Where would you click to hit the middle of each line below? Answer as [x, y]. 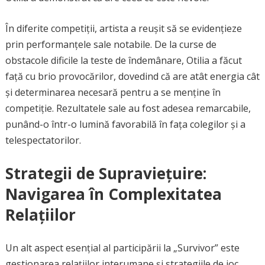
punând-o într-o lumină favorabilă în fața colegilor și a [125, 124]
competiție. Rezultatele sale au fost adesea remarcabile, [128, 108]
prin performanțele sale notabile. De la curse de [111, 44]
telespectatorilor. [43, 140]
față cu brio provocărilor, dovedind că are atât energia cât [132, 76]
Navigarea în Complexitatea [113, 194]
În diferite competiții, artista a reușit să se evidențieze [123, 28]
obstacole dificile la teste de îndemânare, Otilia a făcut [123, 60]
